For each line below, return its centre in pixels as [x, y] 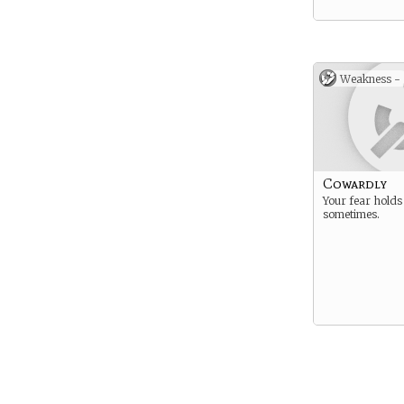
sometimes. [351, 214]
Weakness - [370, 79]
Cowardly [355, 184]
